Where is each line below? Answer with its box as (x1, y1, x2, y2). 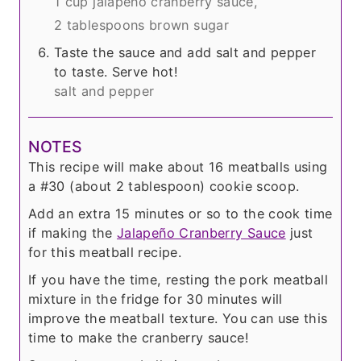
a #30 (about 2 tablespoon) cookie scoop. (28, 177, 300, 194)
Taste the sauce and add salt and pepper (54, 44, 317, 61)
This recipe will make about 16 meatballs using (28, 158, 328, 175)
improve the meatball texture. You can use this (28, 309, 328, 326)
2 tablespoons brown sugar (54, 17, 229, 34)
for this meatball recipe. (28, 243, 181, 260)
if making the (28, 224, 118, 241)
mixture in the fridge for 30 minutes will (28, 290, 283, 307)
